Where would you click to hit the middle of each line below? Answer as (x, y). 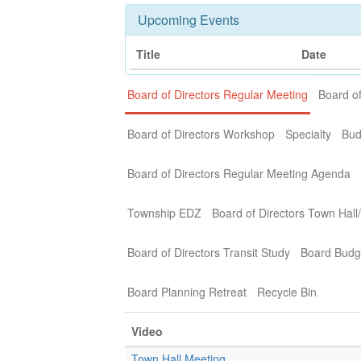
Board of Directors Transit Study (209, 252)
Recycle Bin (287, 292)
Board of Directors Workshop (201, 134)
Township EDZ (164, 213)
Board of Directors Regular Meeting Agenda (239, 173)
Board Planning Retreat (187, 292)
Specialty (308, 134)
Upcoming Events (189, 20)
